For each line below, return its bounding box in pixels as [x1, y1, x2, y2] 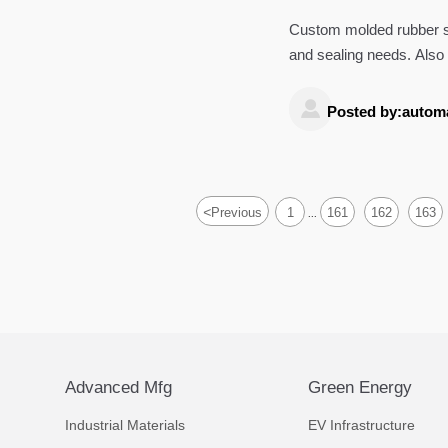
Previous [211, 205, 263, 221]
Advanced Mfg [65, 377, 172, 397]
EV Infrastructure [307, 416, 415, 433]
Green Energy [307, 377, 412, 397]
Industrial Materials [65, 416, 185, 433]
